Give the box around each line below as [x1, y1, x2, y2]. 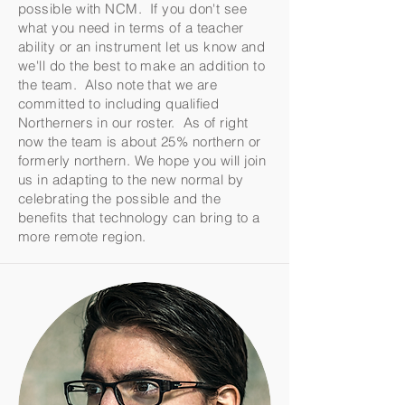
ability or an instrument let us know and [18, 38, 265, 55]
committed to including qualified [18, 95, 220, 112]
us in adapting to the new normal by [18, 171, 244, 188]
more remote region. [18, 228, 146, 245]
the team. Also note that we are [18, 76, 221, 93]
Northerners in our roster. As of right [18, 114, 249, 131]
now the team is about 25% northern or [18, 133, 261, 150]
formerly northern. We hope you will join [18, 152, 266, 169]
